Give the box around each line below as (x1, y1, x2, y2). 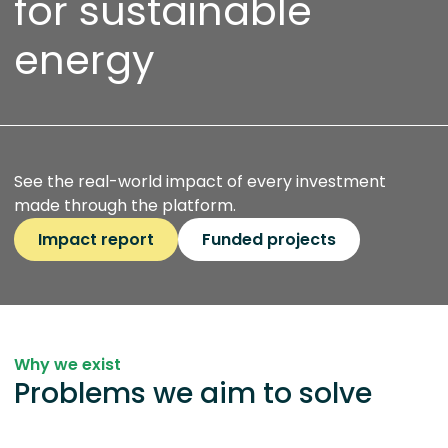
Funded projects (202, 228, 336, 251)
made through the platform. (14, 194, 236, 217)
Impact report (38, 228, 154, 251)
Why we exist (14, 353, 121, 376)
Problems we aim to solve (14, 374, 372, 413)
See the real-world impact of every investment (14, 170, 386, 193)
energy (14, 32, 155, 88)
